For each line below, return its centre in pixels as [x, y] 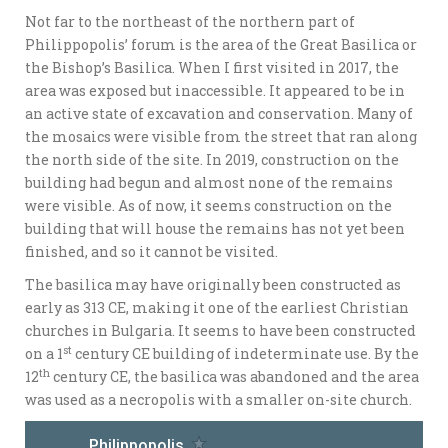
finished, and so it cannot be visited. [151, 252]
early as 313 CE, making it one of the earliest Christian [217, 308]
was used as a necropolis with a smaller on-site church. [218, 400]
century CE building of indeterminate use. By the [245, 354]
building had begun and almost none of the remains [209, 183]
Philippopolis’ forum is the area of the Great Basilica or [221, 45]
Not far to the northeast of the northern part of [190, 22]
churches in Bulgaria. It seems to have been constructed [220, 331]
